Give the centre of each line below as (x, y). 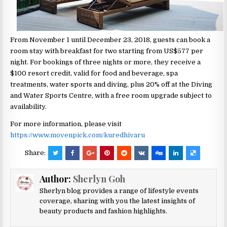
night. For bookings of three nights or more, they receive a (106, 62)
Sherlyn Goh (99, 179)
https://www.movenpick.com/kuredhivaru (78, 135)
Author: (56, 179)
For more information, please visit (66, 124)
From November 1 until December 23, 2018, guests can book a (110, 40)
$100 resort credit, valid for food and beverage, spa (94, 73)
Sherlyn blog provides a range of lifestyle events (119, 191)
